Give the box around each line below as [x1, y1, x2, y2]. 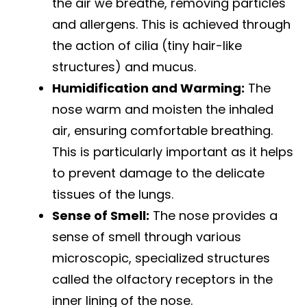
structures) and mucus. [52, 58, 196, 76]
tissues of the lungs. [52, 186, 173, 204]
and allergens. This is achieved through [52, 16, 291, 34]
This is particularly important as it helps [52, 143, 293, 161]
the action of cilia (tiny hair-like [52, 37, 242, 55]
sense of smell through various [52, 228, 241, 246]
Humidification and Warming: [52, 79, 245, 97]
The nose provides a [149, 207, 278, 225]
